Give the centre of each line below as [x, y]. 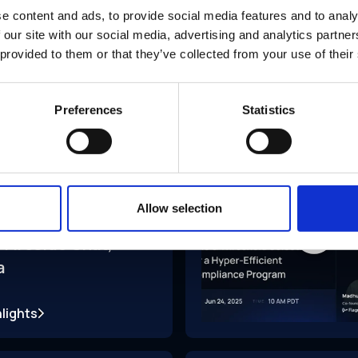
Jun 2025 [135, 201]
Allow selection [179, 208]
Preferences [89, 109]
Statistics [268, 109]
